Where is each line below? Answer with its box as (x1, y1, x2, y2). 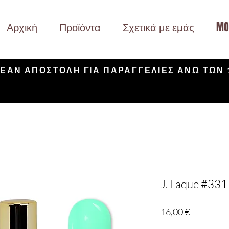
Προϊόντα (59, 19, 101, 35)
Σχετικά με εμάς (122, 19, 194, 35)
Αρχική (6, 19, 37, 35)
